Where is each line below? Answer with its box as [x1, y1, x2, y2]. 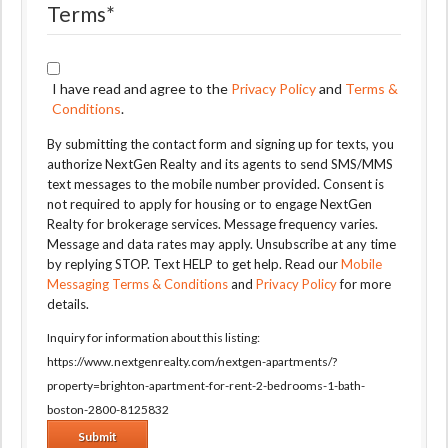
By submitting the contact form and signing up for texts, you [47, 136, 394, 152]
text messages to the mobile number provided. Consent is [47, 176, 384, 192]
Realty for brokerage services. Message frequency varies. [47, 216, 378, 232]
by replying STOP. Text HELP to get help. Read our [47, 256, 341, 272]
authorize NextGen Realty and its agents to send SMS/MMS [47, 156, 393, 172]
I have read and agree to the [52, 80, 231, 97]
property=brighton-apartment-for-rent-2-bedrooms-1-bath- [47, 378, 365, 393]
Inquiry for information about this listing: [47, 330, 260, 345]
